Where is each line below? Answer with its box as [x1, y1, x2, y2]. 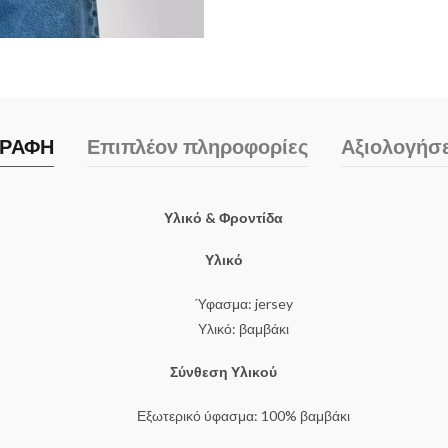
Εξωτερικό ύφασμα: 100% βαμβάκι [137, 407, 351, 425]
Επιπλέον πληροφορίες [87, 133, 309, 162]
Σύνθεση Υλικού [170, 363, 278, 381]
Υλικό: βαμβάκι [198, 320, 290, 338]
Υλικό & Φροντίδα [164, 209, 284, 227]
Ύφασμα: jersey [194, 295, 293, 313]
